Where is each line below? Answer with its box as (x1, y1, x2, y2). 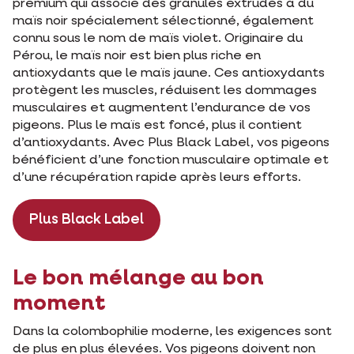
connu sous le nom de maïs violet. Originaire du (13, 32, 303, 46)
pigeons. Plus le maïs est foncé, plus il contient (13, 119, 302, 133)
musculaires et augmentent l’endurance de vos (13, 102, 311, 115)
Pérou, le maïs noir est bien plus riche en (13, 50, 261, 63)
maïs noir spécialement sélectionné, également (13, 15, 314, 28)
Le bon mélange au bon (13, 268, 264, 290)
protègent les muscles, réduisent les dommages (13, 85, 317, 98)
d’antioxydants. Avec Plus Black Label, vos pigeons (13, 137, 330, 150)
